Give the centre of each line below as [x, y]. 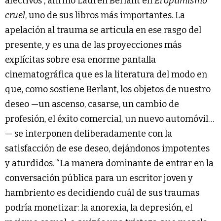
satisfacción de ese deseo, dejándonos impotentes [107, 148]
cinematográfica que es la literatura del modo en [106, 74]
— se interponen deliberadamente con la [89, 133]
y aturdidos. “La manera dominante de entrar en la [109, 163]
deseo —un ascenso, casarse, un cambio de [92, 104]
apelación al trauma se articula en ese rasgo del [103, 30]
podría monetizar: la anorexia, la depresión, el [99, 207]
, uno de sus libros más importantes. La [105, 15]
